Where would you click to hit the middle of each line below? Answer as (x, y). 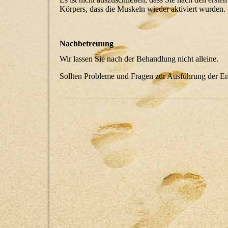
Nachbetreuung (87, 44)
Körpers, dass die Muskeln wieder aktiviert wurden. (142, 9)
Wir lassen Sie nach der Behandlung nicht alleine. (139, 59)
